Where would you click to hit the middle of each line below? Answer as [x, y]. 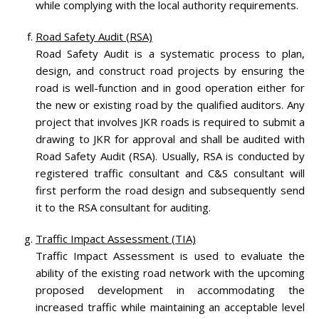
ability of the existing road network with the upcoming [170, 272]
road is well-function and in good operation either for [170, 87]
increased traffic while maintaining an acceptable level [170, 307]
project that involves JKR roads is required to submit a [170, 121]
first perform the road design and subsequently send [170, 190]
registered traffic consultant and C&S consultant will [170, 173]
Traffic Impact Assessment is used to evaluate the [170, 255]
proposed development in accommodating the [170, 289]
